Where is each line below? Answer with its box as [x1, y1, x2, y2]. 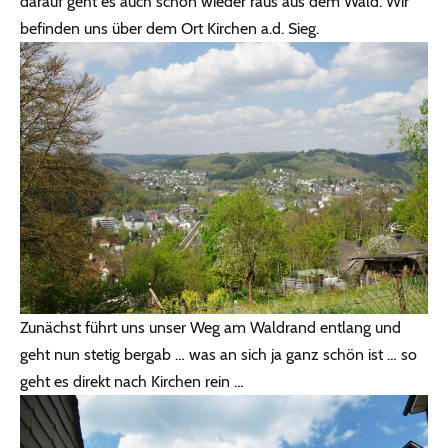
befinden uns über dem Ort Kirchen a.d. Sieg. [20, 19, 319, 39]
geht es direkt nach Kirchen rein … [20, 371, 244, 391]
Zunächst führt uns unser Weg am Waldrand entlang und [20, 317, 401, 337]
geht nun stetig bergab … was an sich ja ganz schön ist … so [20, 344, 417, 364]
